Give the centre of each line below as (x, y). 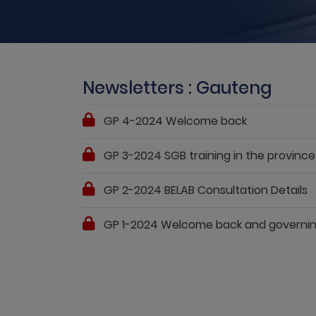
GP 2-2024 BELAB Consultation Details (206, 190)
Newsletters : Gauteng (177, 88)
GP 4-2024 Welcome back (175, 121)
